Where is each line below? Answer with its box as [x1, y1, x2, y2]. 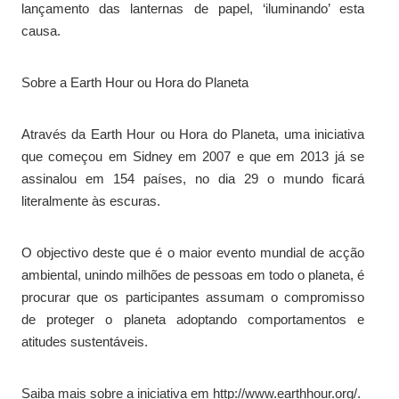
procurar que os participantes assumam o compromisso [21, 289, 364, 305]
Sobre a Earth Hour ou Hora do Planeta [21, 74, 248, 90]
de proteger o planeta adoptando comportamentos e [21, 311, 364, 327]
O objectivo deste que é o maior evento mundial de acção [21, 244, 364, 260]
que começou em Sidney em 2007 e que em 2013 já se [21, 148, 364, 164]
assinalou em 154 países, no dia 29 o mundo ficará [21, 170, 364, 186]
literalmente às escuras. [21, 192, 160, 208]
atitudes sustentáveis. [21, 333, 148, 349]
